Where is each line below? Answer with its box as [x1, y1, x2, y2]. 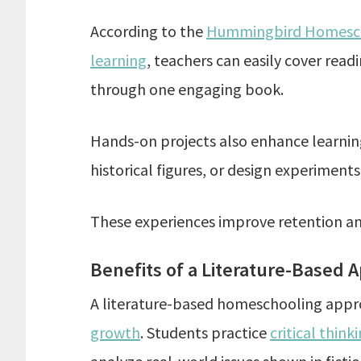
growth [90, 322, 140, 342]
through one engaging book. [90, 79, 284, 99]
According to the [90, 21, 206, 41]
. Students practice [140, 322, 270, 342]
